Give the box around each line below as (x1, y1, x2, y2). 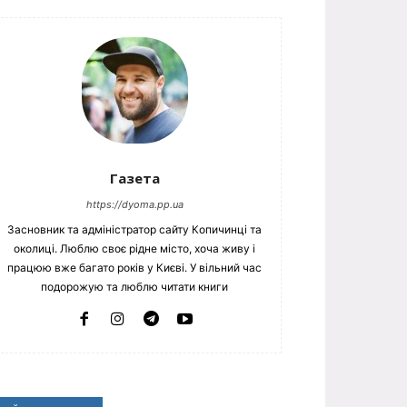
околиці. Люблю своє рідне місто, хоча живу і (14, 241, 255, 255)
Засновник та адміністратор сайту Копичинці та (7, 222, 262, 236)
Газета (109, 168, 160, 187)
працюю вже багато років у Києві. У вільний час (7, 260, 262, 274)
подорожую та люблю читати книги (41, 279, 228, 293)
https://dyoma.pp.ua (85, 197, 184, 211)
